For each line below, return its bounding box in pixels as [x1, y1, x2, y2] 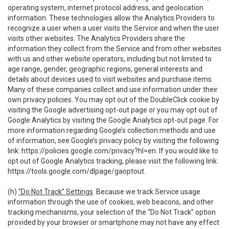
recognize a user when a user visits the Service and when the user [8, 24, 219, 32]
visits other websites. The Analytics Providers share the [8, 34, 185, 42]
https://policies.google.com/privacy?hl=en [21, 147, 156, 155]
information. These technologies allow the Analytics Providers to [8, 14, 215, 22]
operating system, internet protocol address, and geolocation [8, 4, 203, 12]
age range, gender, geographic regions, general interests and [8, 65, 202, 73]
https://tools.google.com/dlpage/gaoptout [8, 167, 144, 175]
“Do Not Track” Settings [18, 188, 93, 196]
